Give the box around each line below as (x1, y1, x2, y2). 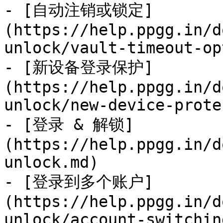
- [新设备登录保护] (4, 58, 153, 76)
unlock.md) (4, 153, 99, 171)
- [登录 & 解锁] (4, 115, 134, 133)
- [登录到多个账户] (4, 173, 153, 191)
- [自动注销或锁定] (4, 1, 153, 19)
